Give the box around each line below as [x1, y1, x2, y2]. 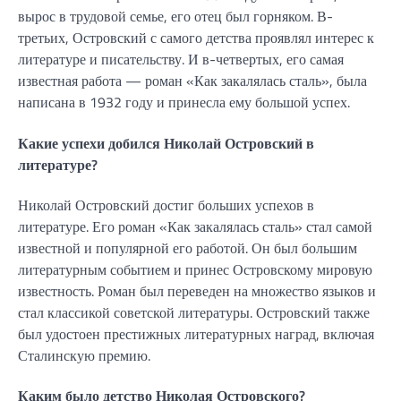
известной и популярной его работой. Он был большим [18, 236, 357, 259]
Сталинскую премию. [18, 344, 150, 366]
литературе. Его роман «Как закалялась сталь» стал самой [18, 215, 372, 237]
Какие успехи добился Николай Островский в [18, 132, 314, 154]
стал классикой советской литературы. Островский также [18, 301, 370, 323]
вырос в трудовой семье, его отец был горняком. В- [18, 5, 333, 28]
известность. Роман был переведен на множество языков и [18, 279, 376, 302]
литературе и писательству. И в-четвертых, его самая [18, 48, 344, 71]
